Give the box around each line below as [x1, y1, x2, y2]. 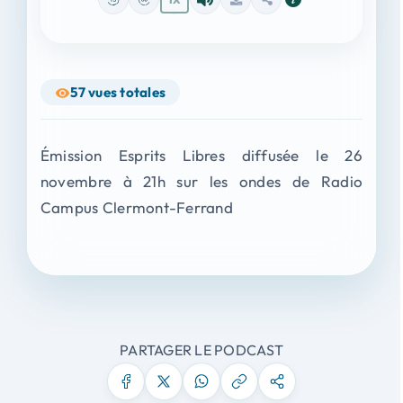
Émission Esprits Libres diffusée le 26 [40, 145, 363, 165]
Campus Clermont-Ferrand [40, 197, 233, 217]
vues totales [88, 83, 166, 101]
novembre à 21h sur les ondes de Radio [40, 171, 363, 191]
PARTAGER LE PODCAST [120, 340, 283, 359]
